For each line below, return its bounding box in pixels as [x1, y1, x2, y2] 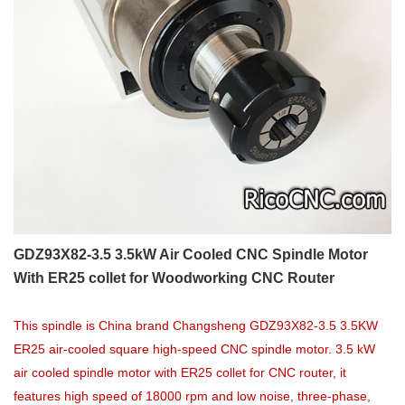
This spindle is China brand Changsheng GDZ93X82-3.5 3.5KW [14, 318, 378, 333]
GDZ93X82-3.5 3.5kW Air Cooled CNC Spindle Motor [14, 247, 368, 262]
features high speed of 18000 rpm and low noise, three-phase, [14, 389, 371, 403]
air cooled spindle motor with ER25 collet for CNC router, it [14, 365, 346, 380]
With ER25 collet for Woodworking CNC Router [14, 270, 334, 286]
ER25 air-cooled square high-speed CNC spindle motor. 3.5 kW [14, 342, 375, 356]
